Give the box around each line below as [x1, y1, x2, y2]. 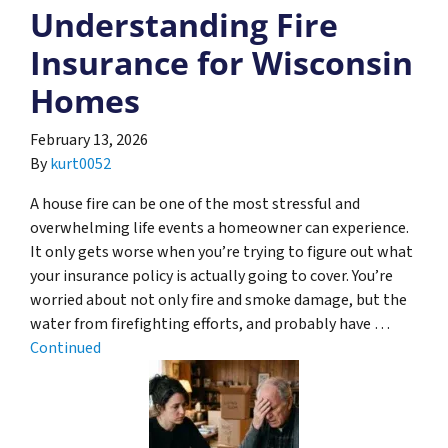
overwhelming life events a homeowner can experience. [30, 216, 409, 239]
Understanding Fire [30, 2, 338, 46]
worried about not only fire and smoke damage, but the [30, 288, 407, 311]
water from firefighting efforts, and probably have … [30, 312, 390, 335]
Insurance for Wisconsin [30, 40, 413, 84]
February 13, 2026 [30, 128, 148, 151]
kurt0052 [50, 152, 111, 175]
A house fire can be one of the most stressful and [30, 192, 360, 215]
